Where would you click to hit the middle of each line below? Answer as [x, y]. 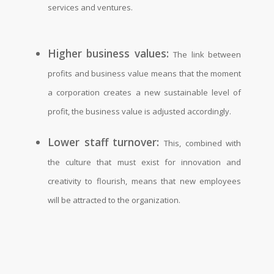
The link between [207, 54]
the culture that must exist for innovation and [144, 162]
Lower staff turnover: [103, 142]
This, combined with [202, 143]
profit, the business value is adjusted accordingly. [139, 111]
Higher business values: [108, 54]
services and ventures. [90, 7]
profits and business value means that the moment [144, 73]
